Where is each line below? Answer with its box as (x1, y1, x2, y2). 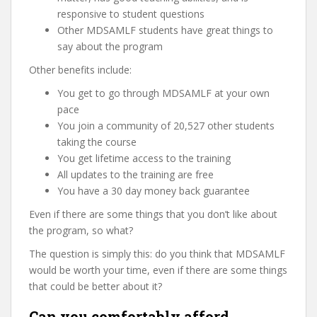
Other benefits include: (29, 63, 132, 76)
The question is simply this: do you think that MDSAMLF (29, 247, 285, 260)
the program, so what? (29, 224, 133, 237)
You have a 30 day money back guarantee (57, 184, 250, 197)
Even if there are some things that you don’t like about (29, 207, 277, 221)
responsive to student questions (57, 7, 204, 21)
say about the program (57, 40, 163, 53)
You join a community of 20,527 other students (57, 119, 275, 132)
